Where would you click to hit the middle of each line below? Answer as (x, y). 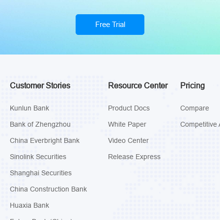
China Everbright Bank (44, 140)
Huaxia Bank (29, 205)
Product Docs (129, 108)
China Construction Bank (48, 189)
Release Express (134, 156)
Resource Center (137, 85)
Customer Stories (40, 85)
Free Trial (110, 24)
